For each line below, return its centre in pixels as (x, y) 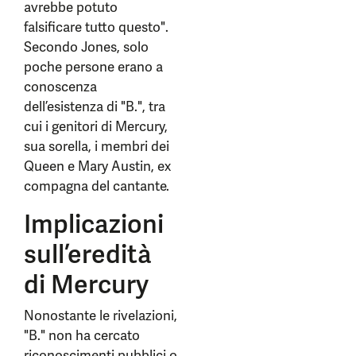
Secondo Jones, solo (86, 47)
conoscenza (60, 87)
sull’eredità (88, 254)
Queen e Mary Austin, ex (97, 166)
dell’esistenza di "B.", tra (95, 106)
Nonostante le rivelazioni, (101, 315)
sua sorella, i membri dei (97, 146)
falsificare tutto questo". (96, 27)
